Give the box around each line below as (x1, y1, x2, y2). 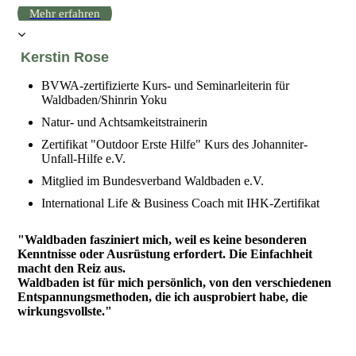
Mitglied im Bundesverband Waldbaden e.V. (41, 174, 265, 188)
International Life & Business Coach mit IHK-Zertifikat (41, 196, 320, 211)
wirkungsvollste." (17, 304, 113, 319)
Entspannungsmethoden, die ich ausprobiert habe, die (17, 290, 308, 304)
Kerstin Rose (21, 49, 110, 66)
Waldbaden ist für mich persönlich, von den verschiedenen (17, 276, 332, 290)
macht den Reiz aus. (17, 261, 126, 276)
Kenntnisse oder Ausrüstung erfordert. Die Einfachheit (17, 247, 313, 261)
